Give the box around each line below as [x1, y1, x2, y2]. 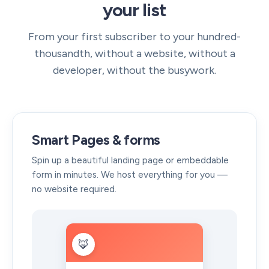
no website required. [32, 183, 116, 195]
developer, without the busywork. [53, 64, 216, 77]
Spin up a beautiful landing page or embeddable [32, 154, 229, 166]
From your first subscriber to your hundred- [28, 30, 241, 43]
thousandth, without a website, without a [34, 47, 235, 60]
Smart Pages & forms [32, 131, 160, 148]
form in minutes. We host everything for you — [32, 169, 228, 180]
